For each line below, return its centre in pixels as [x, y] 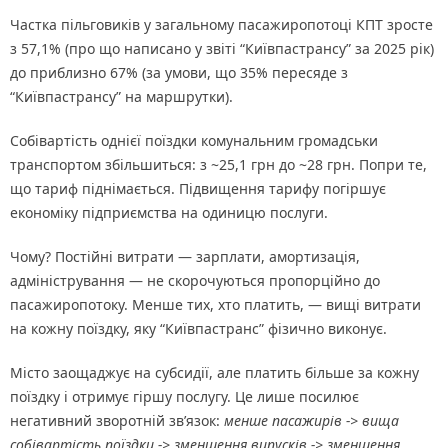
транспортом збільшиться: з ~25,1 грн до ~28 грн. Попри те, [218, 165]
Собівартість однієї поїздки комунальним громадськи [194, 141]
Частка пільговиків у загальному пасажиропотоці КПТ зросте [221, 25]
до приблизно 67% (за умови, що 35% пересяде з [179, 73]
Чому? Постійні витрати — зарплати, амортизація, [185, 257]
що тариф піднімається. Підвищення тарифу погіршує [198, 189]
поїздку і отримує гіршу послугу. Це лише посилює [184, 397]
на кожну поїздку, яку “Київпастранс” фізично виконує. [198, 329]
